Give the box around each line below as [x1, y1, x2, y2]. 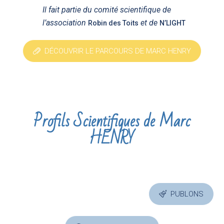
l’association [42, 17, 88, 27]
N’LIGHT [159, 18, 186, 27]
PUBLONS [170, 189, 203, 199]
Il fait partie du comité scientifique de [42, 4, 171, 14]
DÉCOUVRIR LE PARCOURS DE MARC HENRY [44, 46, 191, 55]
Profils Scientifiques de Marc [33, 106, 190, 136]
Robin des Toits [88, 18, 139, 27]
